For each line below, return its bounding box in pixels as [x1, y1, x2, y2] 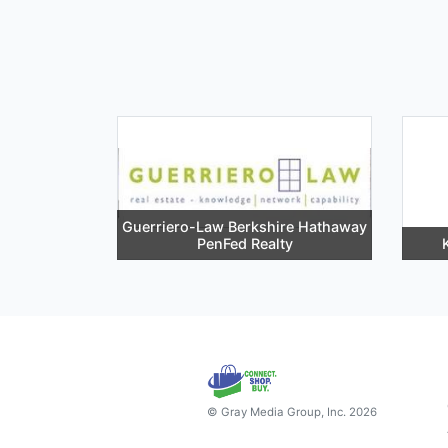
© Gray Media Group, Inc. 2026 [207, 404, 377, 419]
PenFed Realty [196, 234, 293, 252]
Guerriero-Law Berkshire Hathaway [122, 217, 367, 235]
